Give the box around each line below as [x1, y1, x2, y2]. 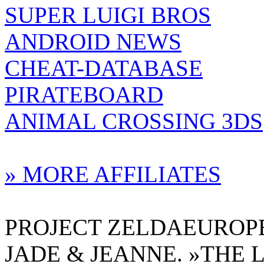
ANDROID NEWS [5, 29, 181, 54]
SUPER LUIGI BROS [5, 2, 211, 28]
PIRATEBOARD [5, 82, 163, 107]
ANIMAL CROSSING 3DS [5, 108, 263, 134]
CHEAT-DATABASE [5, 55, 203, 81]
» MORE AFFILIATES [5, 161, 221, 187]
